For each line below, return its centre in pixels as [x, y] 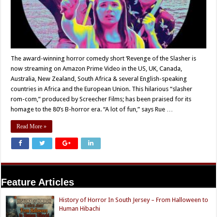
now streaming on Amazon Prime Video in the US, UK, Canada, [97, 68]
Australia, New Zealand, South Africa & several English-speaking [99, 78]
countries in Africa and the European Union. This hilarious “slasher [102, 89]
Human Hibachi [80, 208]
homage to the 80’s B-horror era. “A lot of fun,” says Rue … [92, 109]
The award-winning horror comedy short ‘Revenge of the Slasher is [104, 58]
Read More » [32, 126]
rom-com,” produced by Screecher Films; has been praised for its [101, 99]
